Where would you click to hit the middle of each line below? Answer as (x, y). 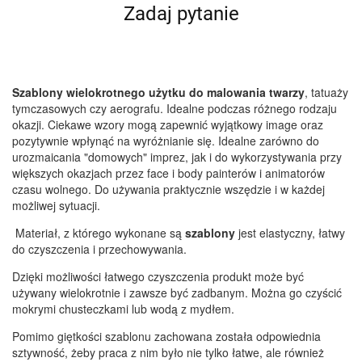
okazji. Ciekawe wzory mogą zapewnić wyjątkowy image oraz (168, 125)
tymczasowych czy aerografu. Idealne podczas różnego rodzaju (175, 109)
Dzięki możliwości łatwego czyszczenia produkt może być (158, 277)
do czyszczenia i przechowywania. (101, 249)
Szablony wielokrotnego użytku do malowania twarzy (158, 93)
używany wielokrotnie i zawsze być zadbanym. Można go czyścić (177, 293)
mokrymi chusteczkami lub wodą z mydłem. (123, 309)
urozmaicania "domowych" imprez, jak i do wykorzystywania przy (177, 157)
